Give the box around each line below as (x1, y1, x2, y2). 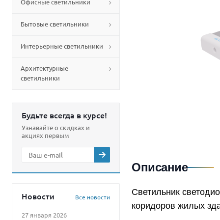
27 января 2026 (22, 211, 67, 219)
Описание (132, 161, 188, 174)
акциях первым (22, 131, 69, 139)
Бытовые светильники (21, 20, 89, 28)
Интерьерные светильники (21, 42, 103, 50)
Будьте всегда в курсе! (22, 110, 107, 120)
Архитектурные (21, 64, 68, 72)
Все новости (75, 193, 110, 201)
